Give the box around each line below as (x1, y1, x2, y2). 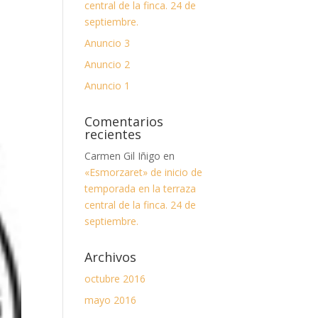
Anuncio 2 (84, 57, 131, 71)
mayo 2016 (84, 293, 137, 307)
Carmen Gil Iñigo (84, 149, 161, 163)
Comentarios (84, 113, 164, 130)
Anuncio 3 (84, 36, 131, 50)
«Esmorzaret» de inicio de (84, 165, 203, 179)
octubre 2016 (84, 272, 146, 285)
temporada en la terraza (84, 182, 197, 195)
